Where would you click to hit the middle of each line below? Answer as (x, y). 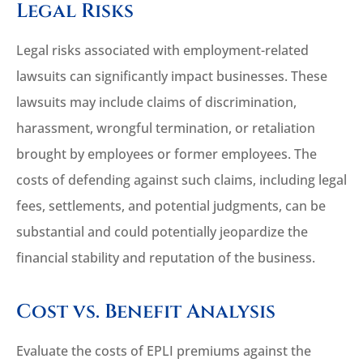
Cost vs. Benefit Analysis (146, 312)
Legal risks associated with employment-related (162, 51)
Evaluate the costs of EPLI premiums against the (164, 351)
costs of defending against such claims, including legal (181, 180)
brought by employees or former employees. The (167, 154)
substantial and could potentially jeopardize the (162, 232)
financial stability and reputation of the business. (166, 258)
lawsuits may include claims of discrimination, (156, 102)
